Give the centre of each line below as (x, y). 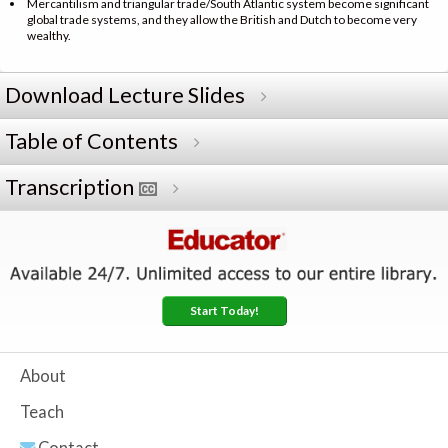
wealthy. (49, 35)
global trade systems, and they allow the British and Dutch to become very (222, 19)
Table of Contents (91, 140)
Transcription (69, 186)
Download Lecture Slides (125, 94)
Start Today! (224, 310)
